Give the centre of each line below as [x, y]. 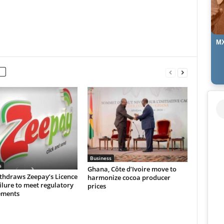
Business [100, 158]
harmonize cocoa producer [129, 177]
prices [96, 186]
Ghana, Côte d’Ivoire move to [132, 169]
